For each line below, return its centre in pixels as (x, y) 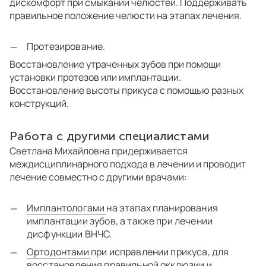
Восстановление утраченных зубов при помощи (115, 64)
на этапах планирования (162, 208)
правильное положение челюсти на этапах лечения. (126, 16)
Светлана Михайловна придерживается (99, 151)
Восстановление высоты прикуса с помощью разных (126, 91)
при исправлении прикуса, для (160, 252)
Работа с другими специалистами (111, 136)
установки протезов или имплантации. (95, 77)
